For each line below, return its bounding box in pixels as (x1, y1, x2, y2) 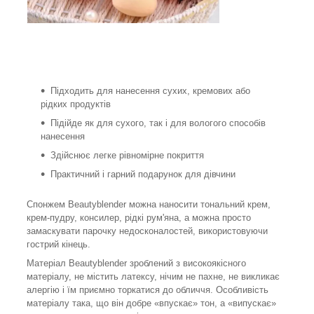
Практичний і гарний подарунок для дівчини (50, 168, 235, 179)
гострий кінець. (27, 238, 90, 250)
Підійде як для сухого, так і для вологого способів (50, 117, 266, 128)
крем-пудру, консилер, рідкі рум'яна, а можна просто (27, 212, 251, 223)
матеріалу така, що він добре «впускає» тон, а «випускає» (27, 297, 276, 308)
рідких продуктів (41, 98, 111, 109)
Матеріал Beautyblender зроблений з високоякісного (27, 257, 246, 268)
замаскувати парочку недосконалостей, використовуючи (27, 225, 268, 236)
